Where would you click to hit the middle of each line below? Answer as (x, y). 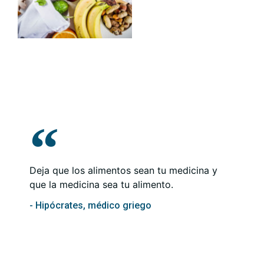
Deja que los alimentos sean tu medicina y (123, 170)
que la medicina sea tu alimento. (101, 184)
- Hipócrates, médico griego (90, 205)
